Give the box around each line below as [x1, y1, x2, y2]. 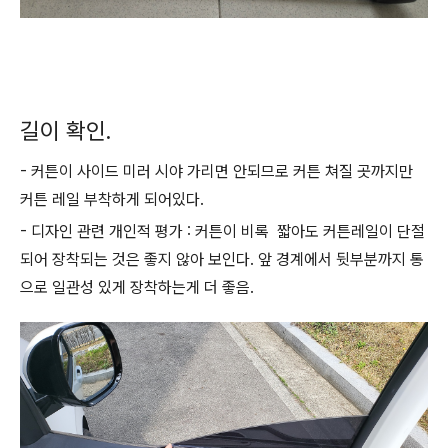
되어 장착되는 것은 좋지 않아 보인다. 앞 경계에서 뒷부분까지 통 [20, 250, 424, 269]
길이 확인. [20, 117, 117, 145]
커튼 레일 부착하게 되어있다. [20, 190, 208, 209]
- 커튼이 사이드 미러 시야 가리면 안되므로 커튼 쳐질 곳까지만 [20, 162, 413, 181]
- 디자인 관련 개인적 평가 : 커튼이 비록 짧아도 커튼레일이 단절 [20, 222, 425, 241]
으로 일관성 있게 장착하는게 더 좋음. [20, 278, 266, 297]
